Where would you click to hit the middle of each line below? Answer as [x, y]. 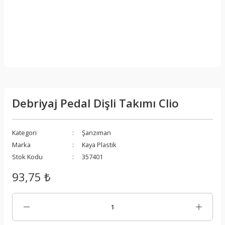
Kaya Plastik [99, 145]
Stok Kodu [27, 157]
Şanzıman [96, 133]
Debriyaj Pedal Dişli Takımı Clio [95, 103]
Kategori [24, 133]
